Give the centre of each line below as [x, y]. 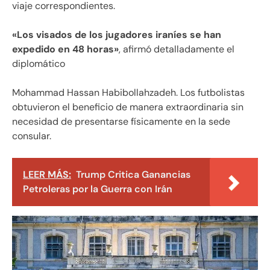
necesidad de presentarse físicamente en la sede [121, 122]
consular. [32, 136]
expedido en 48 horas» [65, 49]
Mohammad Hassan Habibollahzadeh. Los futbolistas [128, 93]
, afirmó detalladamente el [177, 49]
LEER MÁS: [47, 175]
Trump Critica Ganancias [133, 175]
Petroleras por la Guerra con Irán [98, 189]
